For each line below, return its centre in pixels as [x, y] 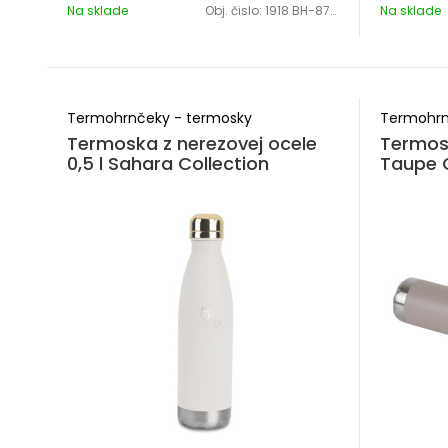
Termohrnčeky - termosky [159, 118]
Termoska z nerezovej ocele [192, 143]
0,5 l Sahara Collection [168, 163]
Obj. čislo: [235, 10]
